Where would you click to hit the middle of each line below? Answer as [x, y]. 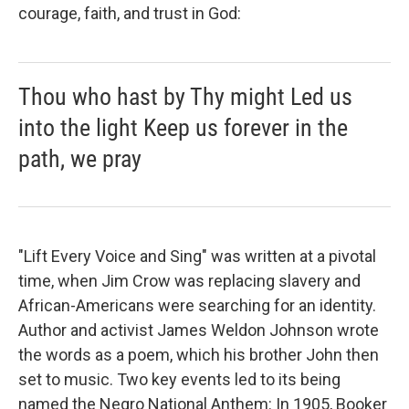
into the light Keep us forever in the [183, 128]
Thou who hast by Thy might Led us [185, 97]
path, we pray [80, 159]
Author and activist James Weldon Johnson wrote [199, 330]
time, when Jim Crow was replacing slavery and [189, 281]
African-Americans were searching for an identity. [197, 305]
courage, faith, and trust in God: [130, 13]
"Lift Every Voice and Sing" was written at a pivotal [197, 256]
